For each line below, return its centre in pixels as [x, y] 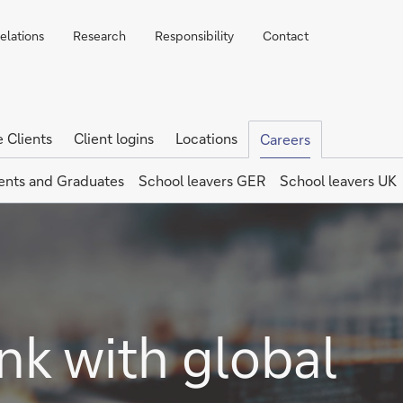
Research [99, 36]
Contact [286, 36]
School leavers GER [202, 180]
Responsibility [194, 36]
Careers [285, 139]
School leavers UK [338, 180]
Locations [206, 138]
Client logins [114, 138]
